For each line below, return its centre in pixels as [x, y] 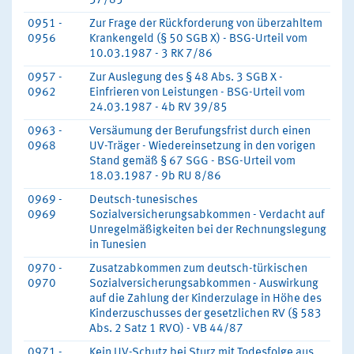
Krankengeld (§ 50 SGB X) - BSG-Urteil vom [198, 39]
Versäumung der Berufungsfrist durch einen [200, 132]
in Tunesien [118, 245]
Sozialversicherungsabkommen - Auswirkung [204, 284]
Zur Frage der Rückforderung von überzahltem [206, 24]
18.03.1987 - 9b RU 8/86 [155, 177]
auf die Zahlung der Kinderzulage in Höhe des [205, 299]
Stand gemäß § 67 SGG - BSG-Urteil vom [192, 162]
